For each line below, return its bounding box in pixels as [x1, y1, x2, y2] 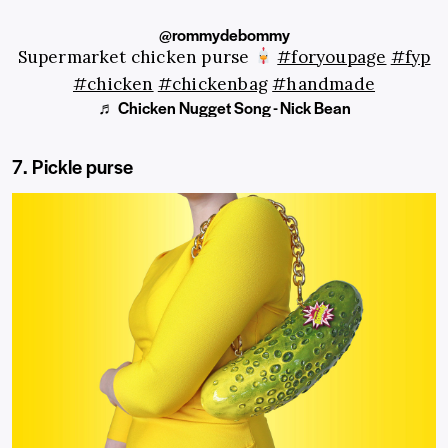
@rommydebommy [158, 22, 290, 46]
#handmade [272, 72, 376, 95]
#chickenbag [157, 72, 268, 95]
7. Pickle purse [12, 152, 133, 180]
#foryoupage [277, 45, 387, 68]
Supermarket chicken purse [17, 45, 254, 68]
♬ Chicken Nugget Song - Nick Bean [97, 95, 351, 119]
